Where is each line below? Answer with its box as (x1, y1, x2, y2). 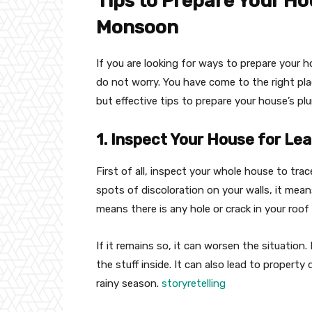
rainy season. (96, 277, 162, 290)
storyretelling (162, 277, 226, 290)
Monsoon (96, 16, 178, 38)
